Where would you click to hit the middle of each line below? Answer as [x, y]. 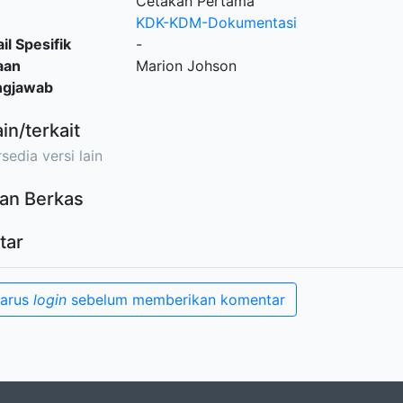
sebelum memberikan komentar [176, 300]
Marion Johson [186, 66]
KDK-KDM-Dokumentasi [216, 22]
